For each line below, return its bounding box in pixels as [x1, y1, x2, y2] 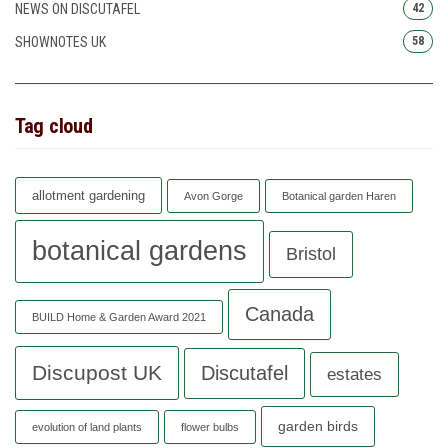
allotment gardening [32, 188, 145, 204]
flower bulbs [181, 421, 239, 434]
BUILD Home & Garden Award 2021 [32, 311, 206, 324]
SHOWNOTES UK [15, 33, 106, 50]
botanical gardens [32, 236, 247, 267]
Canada [245, 303, 314, 326]
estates [327, 365, 382, 385]
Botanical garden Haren [282, 190, 396, 203]
